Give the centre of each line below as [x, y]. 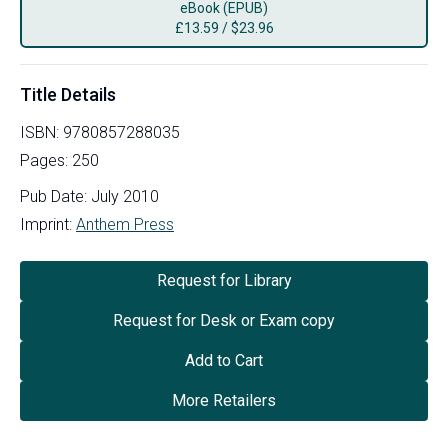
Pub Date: [53, 196]
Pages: [46, 160]
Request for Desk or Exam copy [224, 320]
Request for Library [224, 280]
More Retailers [224, 400]
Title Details [68, 94]
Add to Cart [224, 360]
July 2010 [125, 196]
